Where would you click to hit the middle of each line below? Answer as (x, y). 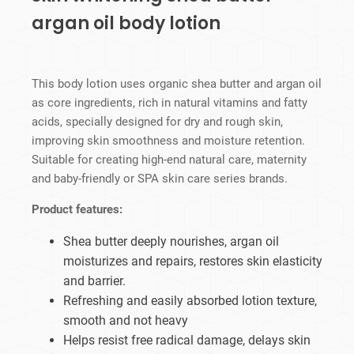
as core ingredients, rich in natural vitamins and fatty (169, 103)
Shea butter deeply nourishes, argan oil (171, 242)
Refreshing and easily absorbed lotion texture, (190, 301)
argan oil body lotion (126, 24)
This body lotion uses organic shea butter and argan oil (177, 84)
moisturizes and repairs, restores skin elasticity (193, 262)
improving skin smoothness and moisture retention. (168, 141)
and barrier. (94, 281)
